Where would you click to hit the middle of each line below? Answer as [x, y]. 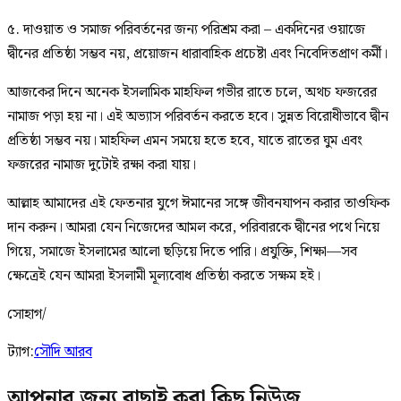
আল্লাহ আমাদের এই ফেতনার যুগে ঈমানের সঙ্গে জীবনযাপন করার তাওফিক [198, 203]
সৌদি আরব [63, 352]
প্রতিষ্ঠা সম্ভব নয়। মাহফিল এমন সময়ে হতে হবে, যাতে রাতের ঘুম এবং [185, 141]
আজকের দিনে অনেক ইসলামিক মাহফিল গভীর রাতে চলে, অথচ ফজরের [192, 92]
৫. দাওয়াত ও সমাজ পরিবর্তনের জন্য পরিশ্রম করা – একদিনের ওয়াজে [186, 30]
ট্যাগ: [21, 352]
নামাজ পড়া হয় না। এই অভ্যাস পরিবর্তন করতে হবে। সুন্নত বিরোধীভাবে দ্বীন [198, 116]
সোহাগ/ [27, 314]
